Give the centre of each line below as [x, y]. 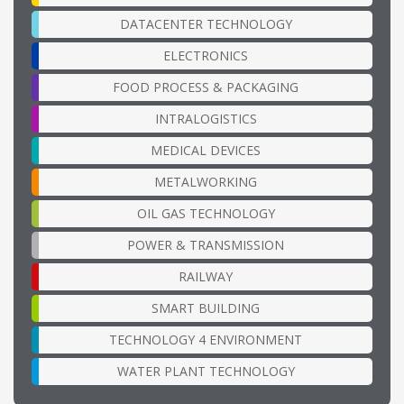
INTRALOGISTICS [206, 119]
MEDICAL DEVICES [206, 151]
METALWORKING [206, 182]
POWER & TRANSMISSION [206, 245]
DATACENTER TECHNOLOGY [206, 24]
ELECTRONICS [206, 56]
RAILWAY [206, 277]
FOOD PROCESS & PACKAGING [206, 87]
